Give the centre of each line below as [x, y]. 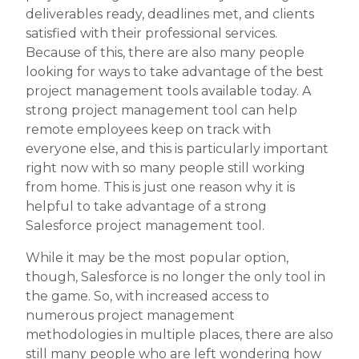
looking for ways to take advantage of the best [175, 72]
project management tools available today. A [168, 91]
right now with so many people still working [165, 168]
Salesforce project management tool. [147, 226]
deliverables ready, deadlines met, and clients [170, 14]
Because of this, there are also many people [165, 53]
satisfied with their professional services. [151, 34]
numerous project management [130, 316]
